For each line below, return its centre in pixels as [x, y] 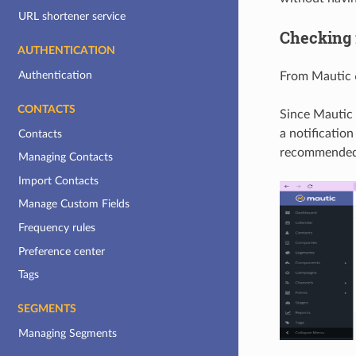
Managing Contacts [66, 157]
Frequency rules [57, 228]
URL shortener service [72, 17]
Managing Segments [68, 333]
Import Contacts [59, 180]
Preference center [62, 251]
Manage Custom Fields [74, 204]
